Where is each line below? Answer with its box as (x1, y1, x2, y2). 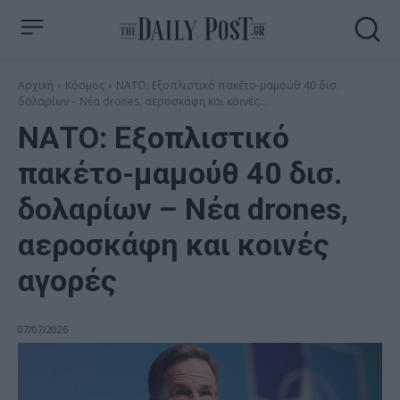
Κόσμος (65, 78, 104, 93)
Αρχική (18, 78, 54, 93)
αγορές (18, 262, 117, 298)
